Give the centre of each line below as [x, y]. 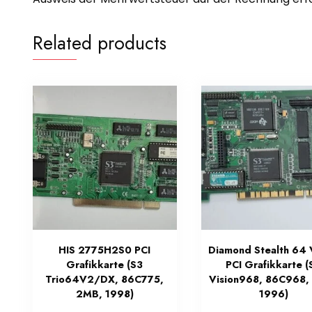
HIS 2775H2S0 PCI [105, 250]
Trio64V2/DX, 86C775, [105, 280]
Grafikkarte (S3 [105, 265]
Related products [100, 43]
